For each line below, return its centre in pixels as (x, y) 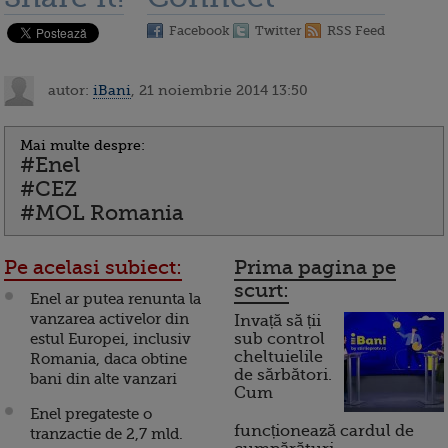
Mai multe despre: (82, 145)
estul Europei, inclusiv (110, 339)
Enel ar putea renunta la (115, 299)
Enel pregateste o (91, 414)
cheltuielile (278, 357)
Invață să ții (277, 321)
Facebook (199, 31)
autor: (68, 89)
